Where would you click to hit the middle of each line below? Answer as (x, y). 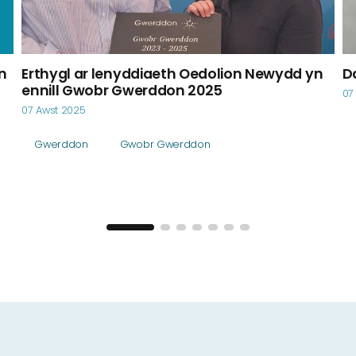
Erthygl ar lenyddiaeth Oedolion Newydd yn (172, 74)
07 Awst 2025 (54, 110)
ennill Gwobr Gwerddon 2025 (122, 91)
